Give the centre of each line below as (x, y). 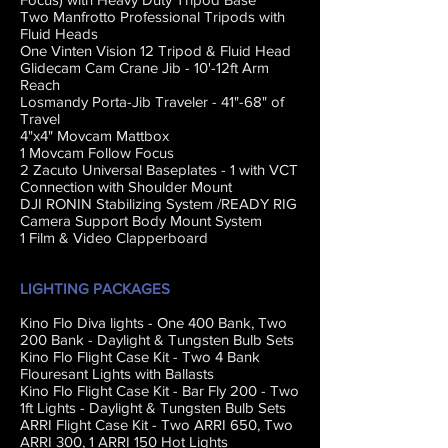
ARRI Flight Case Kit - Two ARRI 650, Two (156, 424)
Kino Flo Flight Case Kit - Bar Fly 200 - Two (159, 390)
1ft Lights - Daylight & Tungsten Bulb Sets (153, 407)
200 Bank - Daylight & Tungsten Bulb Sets (157, 339)
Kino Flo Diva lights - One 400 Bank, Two (153, 322)
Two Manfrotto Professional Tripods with (152, 16)
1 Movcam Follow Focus (97, 152)
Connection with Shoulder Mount (126, 186)
